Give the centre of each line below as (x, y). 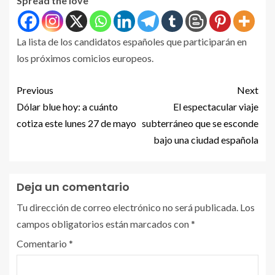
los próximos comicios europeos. (85, 58)
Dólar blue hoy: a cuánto (67, 107)
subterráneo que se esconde (200, 123)
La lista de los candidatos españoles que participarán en (132, 42)
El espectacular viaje (216, 107)
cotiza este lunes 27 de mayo (76, 123)
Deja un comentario (73, 187)
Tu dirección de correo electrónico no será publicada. (127, 207)
